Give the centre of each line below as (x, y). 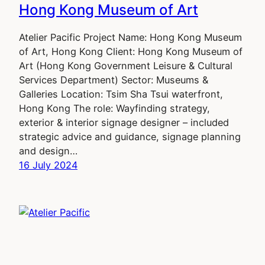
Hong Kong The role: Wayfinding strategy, (114, 108)
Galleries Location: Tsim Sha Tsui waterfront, (121, 94)
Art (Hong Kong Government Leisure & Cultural (126, 65)
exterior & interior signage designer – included (124, 122)
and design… (48, 151)
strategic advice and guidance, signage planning (130, 136)
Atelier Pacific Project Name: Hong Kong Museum (130, 37)
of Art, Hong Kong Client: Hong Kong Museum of (131, 51)
